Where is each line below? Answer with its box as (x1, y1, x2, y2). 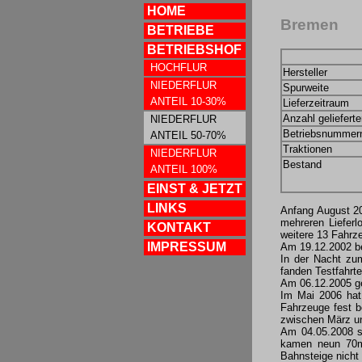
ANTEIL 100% (150, 163, 217, 175)
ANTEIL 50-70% (150, 129, 226, 141)
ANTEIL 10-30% (150, 95, 226, 107)
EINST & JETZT (147, 182, 242, 196)
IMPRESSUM (147, 240, 226, 254)
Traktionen (283, 143, 332, 156)
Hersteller (283, 66, 327, 79)
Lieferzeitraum (283, 97, 349, 110)
